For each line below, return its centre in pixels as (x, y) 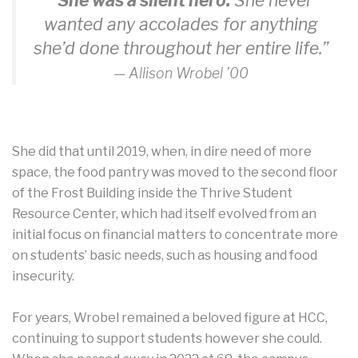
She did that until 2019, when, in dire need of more (162, 152)
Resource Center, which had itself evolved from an (164, 214)
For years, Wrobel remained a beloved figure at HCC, (170, 317)
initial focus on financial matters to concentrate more (175, 235)
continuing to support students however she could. (167, 338)
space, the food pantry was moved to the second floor (175, 173)
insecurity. (44, 276)
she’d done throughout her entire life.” (181, 49)
